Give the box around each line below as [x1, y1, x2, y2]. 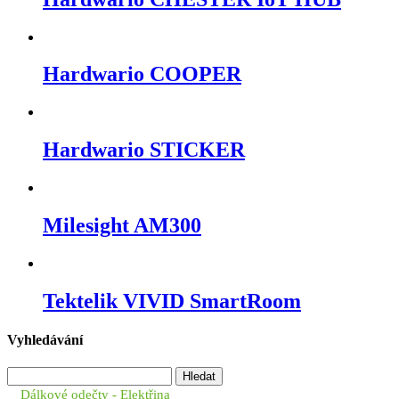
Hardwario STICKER [43, 138, 245, 162]
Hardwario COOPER [43, 62, 241, 86]
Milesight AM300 [43, 214, 201, 238]
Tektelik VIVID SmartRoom [43, 289, 301, 313]
